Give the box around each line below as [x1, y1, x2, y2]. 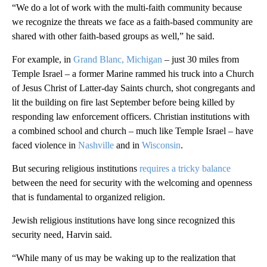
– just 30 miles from [162, 54, 239, 65]
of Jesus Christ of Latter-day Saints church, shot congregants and [12, 83, 255, 94]
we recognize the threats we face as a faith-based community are [12, 17, 253, 27]
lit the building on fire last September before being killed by [12, 97, 235, 108]
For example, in [12, 54, 73, 65]
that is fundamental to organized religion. [12, 192, 165, 203]
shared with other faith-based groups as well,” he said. [12, 31, 215, 42]
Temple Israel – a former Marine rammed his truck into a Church [12, 69, 254, 79]
